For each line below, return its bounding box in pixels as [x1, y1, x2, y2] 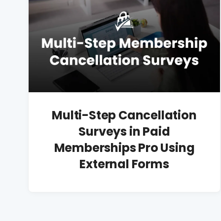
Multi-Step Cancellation [52, 107, 197, 124]
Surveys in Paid [78, 123, 170, 140]
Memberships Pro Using [54, 140, 195, 156]
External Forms [79, 156, 169, 173]
